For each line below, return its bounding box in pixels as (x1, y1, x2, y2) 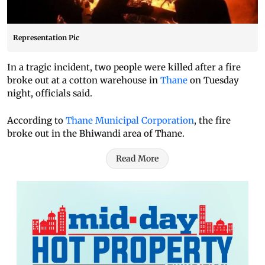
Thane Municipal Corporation (66, 115, 194, 127)
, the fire (194, 115, 231, 127)
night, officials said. (7, 88, 92, 99)
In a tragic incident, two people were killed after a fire (7, 62, 241, 73)
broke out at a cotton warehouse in (7, 75, 160, 86)
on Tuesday (188, 75, 239, 86)
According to (7, 115, 66, 127)
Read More (116, 153, 159, 164)
